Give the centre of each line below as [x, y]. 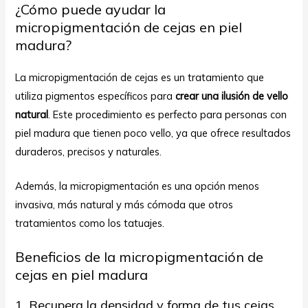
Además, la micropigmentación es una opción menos [137, 186]
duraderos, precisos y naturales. [89, 151]
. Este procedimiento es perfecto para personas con [168, 114]
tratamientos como [62, 223]
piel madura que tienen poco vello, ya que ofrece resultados [153, 133]
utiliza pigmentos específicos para [96, 96]
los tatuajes [135, 223]
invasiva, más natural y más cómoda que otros [124, 205]
